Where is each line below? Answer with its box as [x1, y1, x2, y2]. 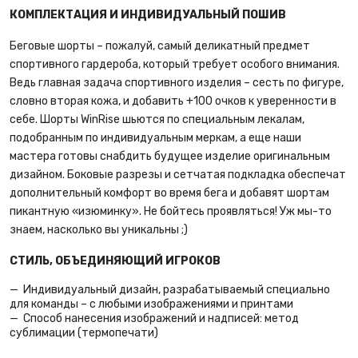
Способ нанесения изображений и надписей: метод [23, 312, 299, 325]
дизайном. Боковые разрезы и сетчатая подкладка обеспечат [10, 168, 346, 181]
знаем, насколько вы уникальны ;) [10, 223, 188, 237]
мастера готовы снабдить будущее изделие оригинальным [10, 149, 330, 163]
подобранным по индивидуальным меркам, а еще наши [10, 131, 301, 145]
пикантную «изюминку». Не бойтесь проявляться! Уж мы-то [10, 205, 332, 218]
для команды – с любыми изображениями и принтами [10, 297, 293, 311]
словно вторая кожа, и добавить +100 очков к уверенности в [10, 94, 336, 108]
